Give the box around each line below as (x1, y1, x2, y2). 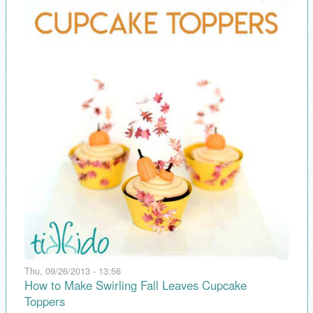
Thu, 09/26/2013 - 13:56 (24, 265, 121, 277)
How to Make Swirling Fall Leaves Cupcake (24, 277, 247, 293)
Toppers (24, 293, 65, 310)
